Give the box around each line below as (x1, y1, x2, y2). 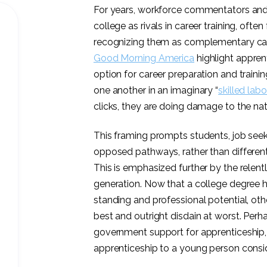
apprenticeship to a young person (93, 243, 240, 254)
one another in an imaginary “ (93, 84, 219, 96)
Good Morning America (93, 52, 194, 64)
